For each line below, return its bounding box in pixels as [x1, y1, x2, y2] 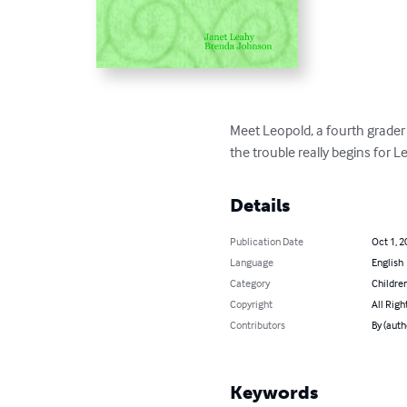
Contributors [230, 317, 286, 332]
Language [230, 254, 274, 269]
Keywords [230, 381, 319, 403]
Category [230, 275, 271, 290]
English [371, 254, 403, 269]
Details [230, 194, 291, 216]
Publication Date [230, 233, 304, 248]
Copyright [230, 296, 273, 311]
